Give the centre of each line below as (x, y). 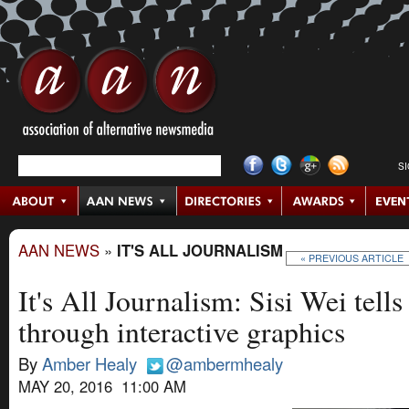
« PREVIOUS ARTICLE (352, 257)
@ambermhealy (225, 364)
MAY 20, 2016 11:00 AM (102, 387)
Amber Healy (89, 364)
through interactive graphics (182, 332)
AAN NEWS (59, 251)
